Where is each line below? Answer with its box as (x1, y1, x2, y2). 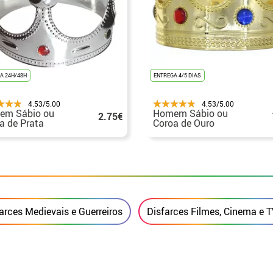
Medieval (153, 126, 192, 140)
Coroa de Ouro (153, 116, 214, 130)
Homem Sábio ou (153, 106, 228, 120)
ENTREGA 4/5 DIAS (154, 71, 201, 79)
